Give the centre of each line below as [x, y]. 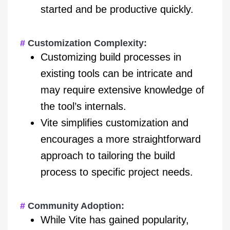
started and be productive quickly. [117, 9]
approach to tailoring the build [108, 156]
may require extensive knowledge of [122, 90]
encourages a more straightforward [121, 139]
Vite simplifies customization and [114, 123]
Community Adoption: [76, 206]
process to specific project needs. [117, 172]
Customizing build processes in [111, 57]
